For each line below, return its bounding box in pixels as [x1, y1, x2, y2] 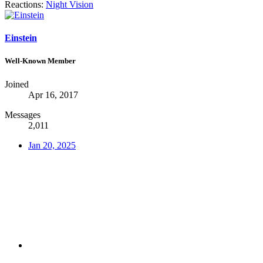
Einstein [5, 33, 37, 43]
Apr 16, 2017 [28, 89, 78, 100]
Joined [5, 79, 29, 89]
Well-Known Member [5, 56, 76, 66]
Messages [5, 109, 41, 120]
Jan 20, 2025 [28, 140, 76, 150]
